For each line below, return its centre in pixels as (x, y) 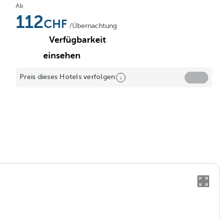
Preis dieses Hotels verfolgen (68, 77)
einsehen (62, 55)
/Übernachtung (93, 26)
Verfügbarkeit (78, 40)
